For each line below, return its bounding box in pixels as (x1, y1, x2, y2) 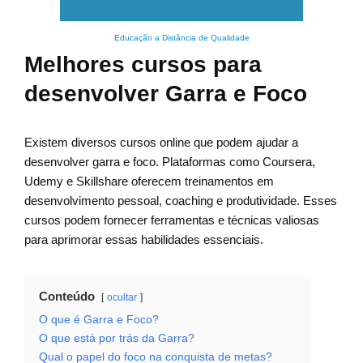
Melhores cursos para (24, 52, 262, 78)
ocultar (107, 292, 137, 304)
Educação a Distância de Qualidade (113, 33, 250, 43)
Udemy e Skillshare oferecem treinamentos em (24, 174, 274, 189)
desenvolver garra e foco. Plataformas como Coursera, (24, 155, 315, 169)
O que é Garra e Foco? (39, 314, 159, 327)
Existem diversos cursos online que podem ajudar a (24, 135, 298, 150)
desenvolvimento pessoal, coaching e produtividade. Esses (24, 194, 337, 208)
